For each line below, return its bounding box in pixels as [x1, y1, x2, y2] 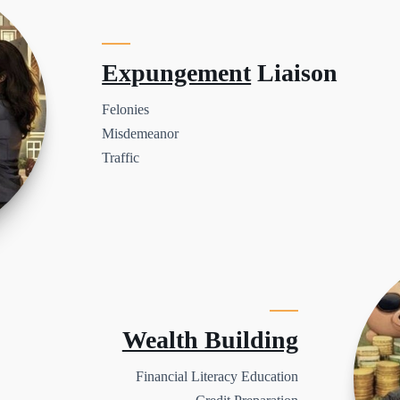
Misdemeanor [102, 125, 179, 141]
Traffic [102, 149, 140, 165]
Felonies [102, 101, 150, 117]
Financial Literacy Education [135, 369, 298, 385]
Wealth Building [121, 326, 298, 354]
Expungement [102, 58, 252, 87]
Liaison [251, 58, 338, 87]
